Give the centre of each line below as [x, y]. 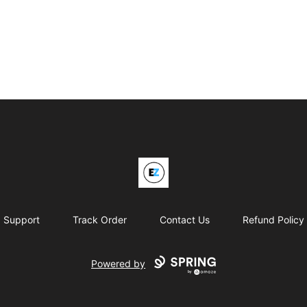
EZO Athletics [144, 165]
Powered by [119, 264]
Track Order [99, 220]
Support [21, 220]
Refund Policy [273, 220]
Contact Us [184, 220]
